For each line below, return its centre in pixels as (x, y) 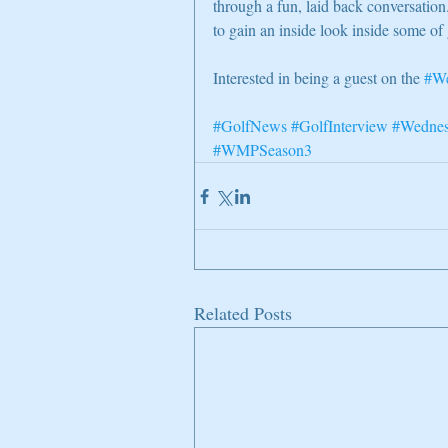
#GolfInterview (339, 126)
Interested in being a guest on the (318, 78)
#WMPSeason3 (262, 150)
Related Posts (243, 313)
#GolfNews (250, 126)
